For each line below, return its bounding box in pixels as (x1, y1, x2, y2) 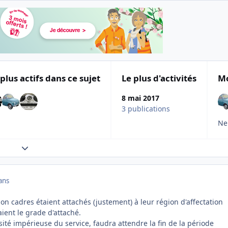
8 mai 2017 (122, 93, 159, 103)
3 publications (122, 104, 170, 114)
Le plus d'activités (122, 72, 196, 84)
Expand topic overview (20, 142, 97, 153)
